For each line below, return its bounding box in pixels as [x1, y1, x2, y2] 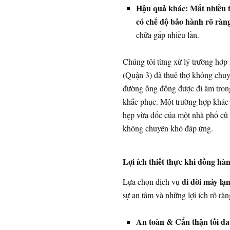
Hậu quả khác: [136, 2, 188, 14]
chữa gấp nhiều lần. [136, 29, 199, 41]
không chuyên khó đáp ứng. [122, 123, 213, 134]
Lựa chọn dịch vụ [122, 176, 182, 187]
